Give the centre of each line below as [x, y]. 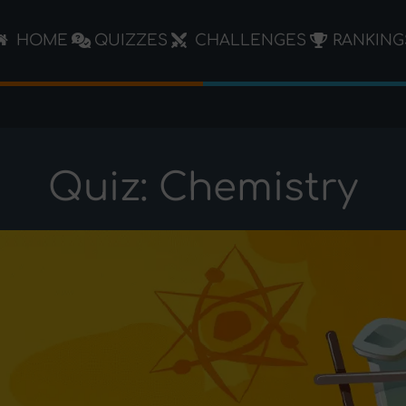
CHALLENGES [250, 40]
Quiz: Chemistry [203, 188]
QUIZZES [131, 40]
